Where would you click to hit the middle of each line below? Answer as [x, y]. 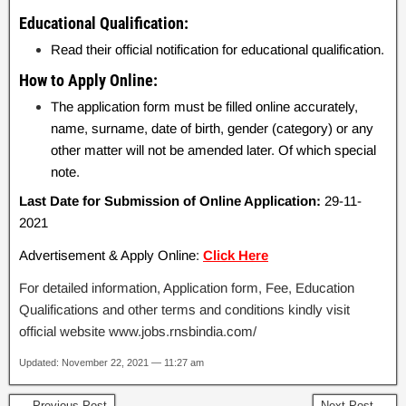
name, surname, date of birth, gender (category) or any [212, 128]
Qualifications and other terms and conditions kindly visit [184, 309]
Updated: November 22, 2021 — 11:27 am [111, 362]
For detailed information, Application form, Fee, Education [187, 288]
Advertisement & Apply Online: [111, 255]
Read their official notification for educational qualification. [217, 49]
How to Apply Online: [88, 80]
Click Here [236, 255]
